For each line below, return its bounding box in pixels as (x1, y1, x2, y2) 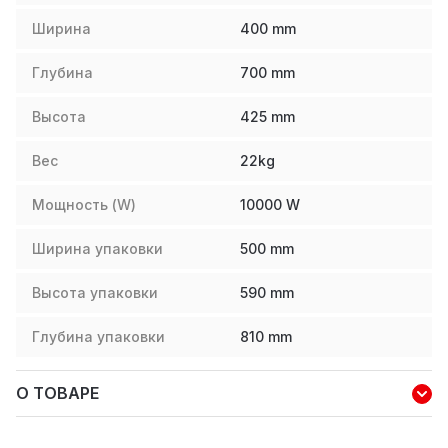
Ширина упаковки (32, 240, 163, 258)
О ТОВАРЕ (16, 383, 99, 404)
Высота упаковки (32, 284, 158, 302)
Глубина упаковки (32, 328, 165, 346)
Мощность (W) (32, 196, 136, 214)
